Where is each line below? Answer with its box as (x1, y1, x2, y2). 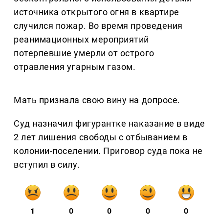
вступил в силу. (14, 159, 80, 170)
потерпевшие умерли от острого (14, 48, 154, 59)
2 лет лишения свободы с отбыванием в (14, 132, 188, 143)
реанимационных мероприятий (14, 34, 150, 45)
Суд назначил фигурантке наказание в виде (14, 118, 205, 129)
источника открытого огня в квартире (14, 7, 179, 18)
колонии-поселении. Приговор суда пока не (14, 146, 203, 156)
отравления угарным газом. (14, 62, 136, 72)
